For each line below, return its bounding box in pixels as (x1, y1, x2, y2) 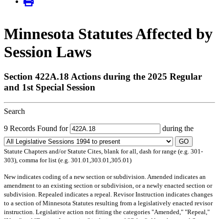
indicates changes (164, 190, 213, 198)
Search (4, 107, 25, 115)
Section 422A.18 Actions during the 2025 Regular (4, 71, 202, 82)
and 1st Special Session (4, 82, 95, 93)
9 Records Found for (4, 124, 70, 132)
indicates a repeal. (63, 190, 113, 198)
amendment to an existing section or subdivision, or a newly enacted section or (4, 181, 212, 189)
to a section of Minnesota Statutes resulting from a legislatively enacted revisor (4, 199, 213, 207)
